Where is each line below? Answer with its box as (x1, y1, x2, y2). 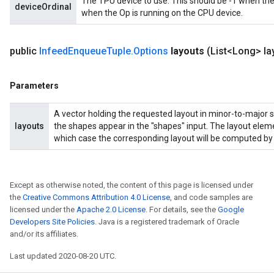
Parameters (10, 81, 59, 91)
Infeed (39, 45, 68, 57)
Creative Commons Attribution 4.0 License (23, 193, 170, 202)
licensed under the (10, 205, 76, 214)
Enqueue (68, 45, 106, 57)
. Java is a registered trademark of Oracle (95, 217, 239, 226)
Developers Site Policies (10, 217, 95, 226)
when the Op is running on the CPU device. (81, 8, 243, 18)
